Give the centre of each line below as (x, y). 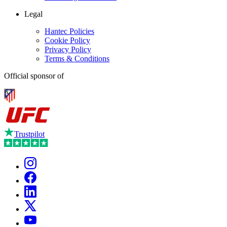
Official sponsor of (34, 76)
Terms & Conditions (77, 59)
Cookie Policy (67, 41)
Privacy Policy (68, 50)
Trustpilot (29, 134)
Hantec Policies (69, 31)
